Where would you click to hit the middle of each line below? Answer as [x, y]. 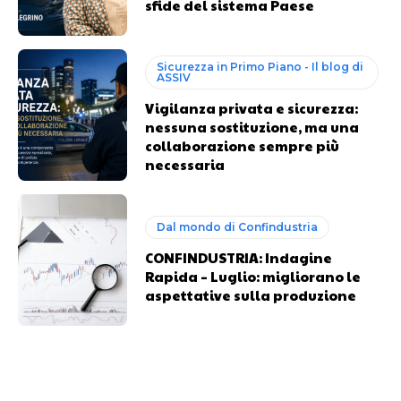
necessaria [185, 165]
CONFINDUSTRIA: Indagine [239, 257]
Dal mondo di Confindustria [238, 226]
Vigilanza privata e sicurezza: [252, 108]
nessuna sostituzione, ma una [252, 127]
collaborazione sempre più [243, 146]
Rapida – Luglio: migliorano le [253, 276]
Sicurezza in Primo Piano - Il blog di [260, 67]
